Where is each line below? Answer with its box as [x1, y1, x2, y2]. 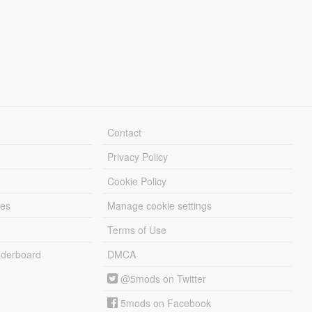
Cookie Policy [107, 173, 167, 188]
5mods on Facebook [118, 295, 212, 310]
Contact [107, 125, 142, 139]
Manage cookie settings [107, 198, 212, 212]
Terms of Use [107, 222, 167, 237]
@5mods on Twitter [118, 271, 207, 286]
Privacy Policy [107, 149, 169, 164]
